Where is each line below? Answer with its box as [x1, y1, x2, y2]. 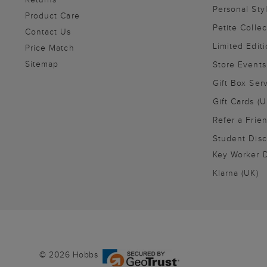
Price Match [25, 42, 74, 54]
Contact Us [25, 26, 72, 38]
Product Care [25, 10, 80, 22]
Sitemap [25, 58, 59, 70]
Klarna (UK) [213, 167, 259, 179]
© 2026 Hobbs [39, 249, 98, 261]
